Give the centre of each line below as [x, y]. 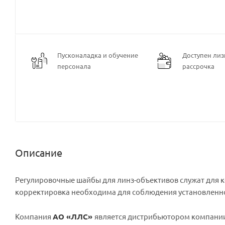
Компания [34, 216]
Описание [39, 152]
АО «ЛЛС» [74, 216]
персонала [74, 66]
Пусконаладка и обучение [98, 55]
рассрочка [198, 66]
